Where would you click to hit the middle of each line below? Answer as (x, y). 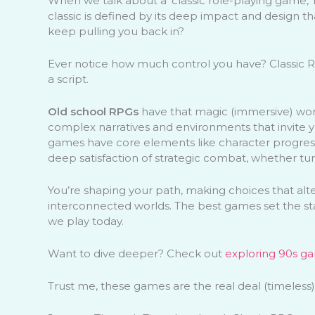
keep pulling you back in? (116, 31)
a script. (68, 79)
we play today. (85, 221)
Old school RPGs (93, 111)
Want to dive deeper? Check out (136, 253)
